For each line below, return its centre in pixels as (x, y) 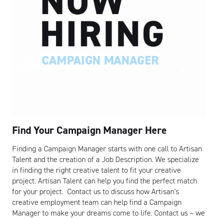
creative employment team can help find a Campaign (97, 202)
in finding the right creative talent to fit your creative (97, 170)
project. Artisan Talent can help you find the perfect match (105, 181)
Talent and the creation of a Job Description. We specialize (106, 160)
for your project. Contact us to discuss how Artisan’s (96, 192)
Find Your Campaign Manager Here (90, 130)
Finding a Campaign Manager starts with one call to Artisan (107, 149)
